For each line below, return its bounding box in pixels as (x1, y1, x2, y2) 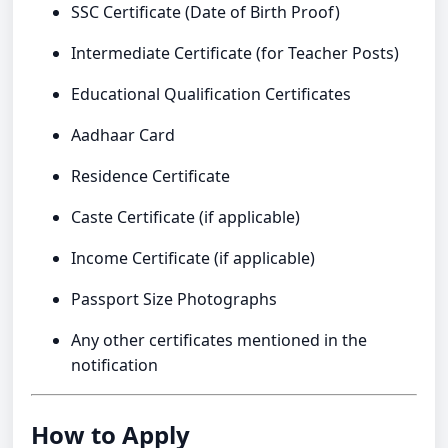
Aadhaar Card (71, 124, 176, 147)
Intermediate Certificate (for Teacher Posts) (71, 42, 400, 65)
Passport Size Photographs (71, 288, 278, 311)
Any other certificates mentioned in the (71, 329, 368, 352)
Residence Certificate (71, 165, 231, 188)
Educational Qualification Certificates (71, 83, 352, 106)
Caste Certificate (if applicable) (71, 206, 301, 229)
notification (71, 354, 159, 377)
